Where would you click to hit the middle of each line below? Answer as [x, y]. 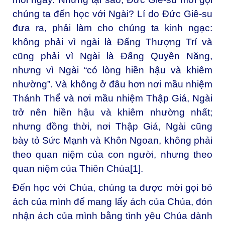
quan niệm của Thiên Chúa [71, 169]
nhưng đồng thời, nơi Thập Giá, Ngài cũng [113, 127]
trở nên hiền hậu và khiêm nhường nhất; [113, 113]
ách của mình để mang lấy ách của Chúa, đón [113, 201]
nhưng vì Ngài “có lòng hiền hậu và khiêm [113, 70]
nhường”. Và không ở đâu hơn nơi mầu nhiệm [113, 84]
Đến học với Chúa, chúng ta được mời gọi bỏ [113, 187]
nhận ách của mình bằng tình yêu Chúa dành [113, 215]
